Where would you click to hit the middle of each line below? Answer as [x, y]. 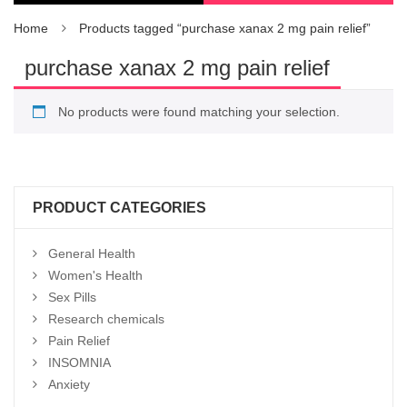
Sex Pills [72, 297]
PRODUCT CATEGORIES [119, 208]
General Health [92, 253]
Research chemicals [106, 319]
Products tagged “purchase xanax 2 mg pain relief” [225, 28]
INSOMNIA [79, 362]
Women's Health [95, 275]
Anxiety [69, 384]
